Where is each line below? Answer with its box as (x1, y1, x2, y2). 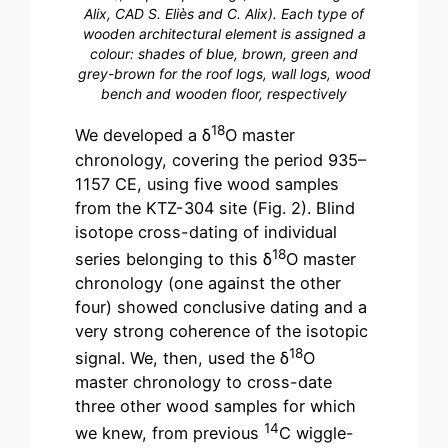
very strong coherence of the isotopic (75, 321, 369, 342)
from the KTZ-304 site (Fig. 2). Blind (75, 197, 356, 218)
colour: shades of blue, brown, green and (90, 44, 358, 62)
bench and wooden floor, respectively (101, 84, 347, 102)
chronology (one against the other (75, 273, 342, 294)
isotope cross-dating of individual (75, 221, 338, 242)
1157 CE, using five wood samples (75, 173, 340, 194)
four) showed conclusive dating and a (75, 297, 368, 318)
